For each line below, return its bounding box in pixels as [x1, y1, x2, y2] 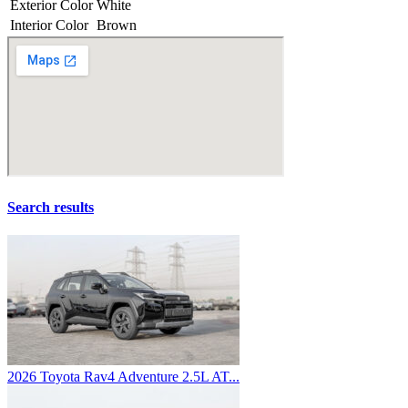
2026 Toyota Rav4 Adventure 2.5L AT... [7, 369, 240, 385]
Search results [7, 199, 94, 216]
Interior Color [10, 16, 88, 33]
